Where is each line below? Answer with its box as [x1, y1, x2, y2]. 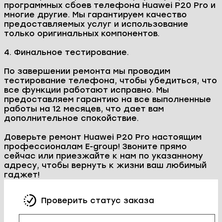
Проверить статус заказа [41, 195, 154, 205]
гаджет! [4, 169, 40, 179]
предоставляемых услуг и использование [4, 19, 188, 29]
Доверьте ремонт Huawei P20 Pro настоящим [4, 132, 202, 142]
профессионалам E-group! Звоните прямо [4, 141, 187, 151]
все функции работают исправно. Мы [4, 85, 169, 95]
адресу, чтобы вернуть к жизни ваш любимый [4, 160, 207, 170]
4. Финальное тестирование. [4, 47, 129, 57]
